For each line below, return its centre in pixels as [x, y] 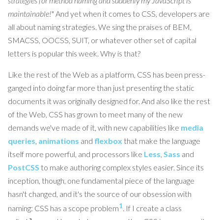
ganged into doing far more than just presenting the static [101, 87]
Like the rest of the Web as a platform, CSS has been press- [107, 74]
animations [59, 140]
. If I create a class [152, 208]
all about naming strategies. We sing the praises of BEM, [100, 27]
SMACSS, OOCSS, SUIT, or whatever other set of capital [102, 40]
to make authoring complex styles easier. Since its [122, 167]
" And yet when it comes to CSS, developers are [131, 13]
